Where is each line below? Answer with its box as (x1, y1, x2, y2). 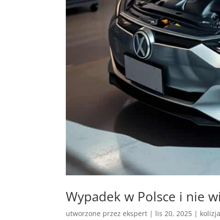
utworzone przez (66, 209, 123, 219)
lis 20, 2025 (155, 209, 192, 219)
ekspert (123, 209, 148, 219)
